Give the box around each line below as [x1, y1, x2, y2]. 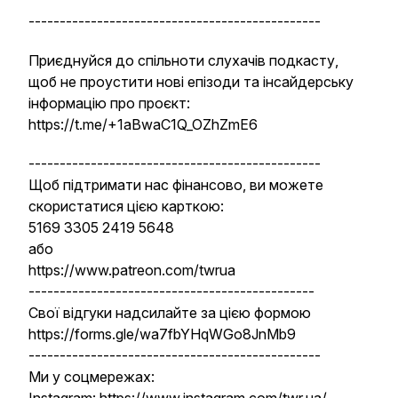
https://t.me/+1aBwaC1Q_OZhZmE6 [28, 115, 258, 133]
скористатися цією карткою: [28, 197, 224, 215]
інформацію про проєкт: [28, 94, 190, 112]
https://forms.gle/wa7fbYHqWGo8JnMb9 [28, 325, 296, 343]
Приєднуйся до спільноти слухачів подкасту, [28, 52, 338, 69]
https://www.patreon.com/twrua [28, 261, 235, 279]
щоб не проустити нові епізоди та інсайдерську [28, 73, 354, 91]
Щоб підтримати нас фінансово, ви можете [28, 176, 323, 194]
